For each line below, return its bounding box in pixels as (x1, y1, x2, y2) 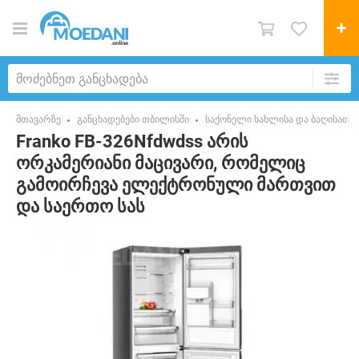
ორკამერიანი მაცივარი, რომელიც (16, 153, 305, 173)
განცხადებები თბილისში (77, 114, 189, 125)
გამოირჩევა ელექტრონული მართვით (16, 175, 336, 195)
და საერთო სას (16, 196, 145, 216)
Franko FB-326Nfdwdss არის (16, 131, 248, 151)
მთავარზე (16, 114, 61, 125)
